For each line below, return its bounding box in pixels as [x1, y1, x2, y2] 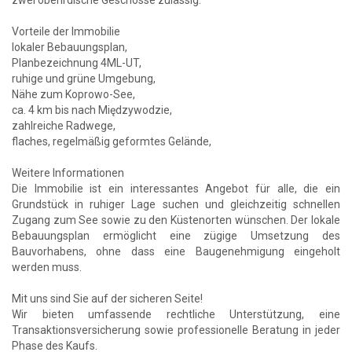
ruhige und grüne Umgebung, [12, 71, 156, 85]
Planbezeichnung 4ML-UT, [12, 56, 141, 69]
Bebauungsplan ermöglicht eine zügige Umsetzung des [12, 229, 340, 242]
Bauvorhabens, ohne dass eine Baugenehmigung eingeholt [12, 244, 340, 258]
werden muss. [12, 260, 82, 273]
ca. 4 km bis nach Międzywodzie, [12, 103, 172, 116]
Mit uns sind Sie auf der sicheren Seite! [12, 291, 203, 305]
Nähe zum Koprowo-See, [12, 87, 135, 101]
